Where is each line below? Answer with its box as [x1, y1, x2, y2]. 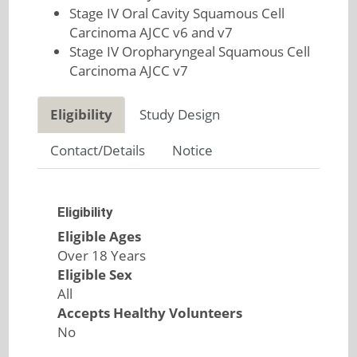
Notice [171, 141, 213, 159]
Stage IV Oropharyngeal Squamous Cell [69, 42, 310, 61]
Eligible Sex [57, 265, 132, 284]
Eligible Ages [57, 227, 141, 245]
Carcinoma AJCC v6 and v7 [69, 23, 233, 41]
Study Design [139, 105, 220, 124]
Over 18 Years [57, 246, 146, 265]
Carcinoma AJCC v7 [69, 61, 188, 80]
